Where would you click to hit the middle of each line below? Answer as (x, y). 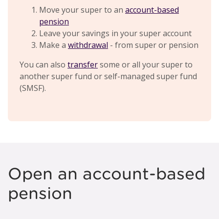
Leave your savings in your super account (115, 33)
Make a (54, 45)
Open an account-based (107, 174)
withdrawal (88, 45)
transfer (83, 64)
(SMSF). (33, 88)
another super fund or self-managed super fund (108, 76)
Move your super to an (82, 10)
